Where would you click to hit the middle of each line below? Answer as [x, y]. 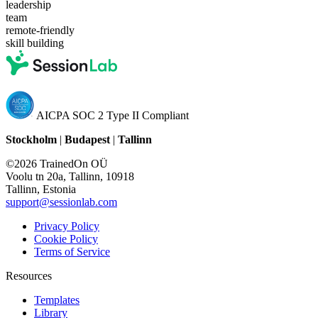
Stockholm [31, 139]
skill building [35, 43]
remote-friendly [40, 30]
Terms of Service [72, 251]
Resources [29, 275]
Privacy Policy [67, 226]
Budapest [87, 139]
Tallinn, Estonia [41, 189]
